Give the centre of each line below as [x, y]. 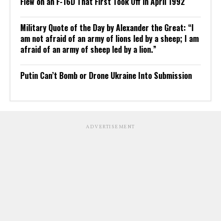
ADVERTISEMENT [110, 127]
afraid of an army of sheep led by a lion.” [88, 49]
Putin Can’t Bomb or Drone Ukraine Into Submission [106, 75]
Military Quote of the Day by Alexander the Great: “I [107, 27]
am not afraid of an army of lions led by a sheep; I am [110, 38]
